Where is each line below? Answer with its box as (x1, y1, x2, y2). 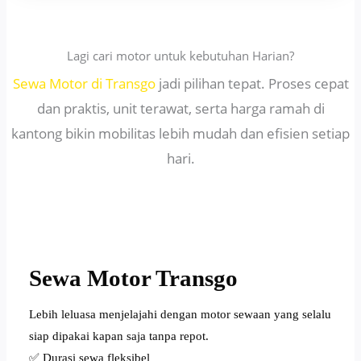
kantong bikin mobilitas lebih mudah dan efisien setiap (11, 124, 350, 143)
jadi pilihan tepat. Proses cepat (158, 74, 349, 93)
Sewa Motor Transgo (29, 265, 239, 292)
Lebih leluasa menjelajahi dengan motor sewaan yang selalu (29, 308, 332, 322)
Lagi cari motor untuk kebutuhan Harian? (67, 48, 294, 64)
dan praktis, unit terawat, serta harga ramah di (36, 99, 325, 118)
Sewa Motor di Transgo (12, 74, 159, 93)
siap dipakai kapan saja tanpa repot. (29, 330, 210, 343)
